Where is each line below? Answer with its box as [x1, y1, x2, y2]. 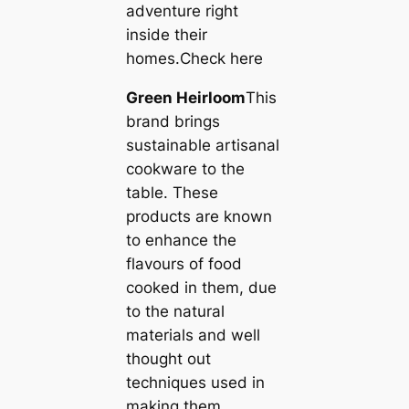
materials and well [125, 325, 260, 344]
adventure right [125, 2, 238, 21]
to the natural [125, 301, 225, 320]
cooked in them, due [125, 278, 277, 297]
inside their [125, 26, 207, 45]
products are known [125, 206, 272, 225]
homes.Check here [125, 49, 263, 68]
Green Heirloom [125, 88, 246, 107]
